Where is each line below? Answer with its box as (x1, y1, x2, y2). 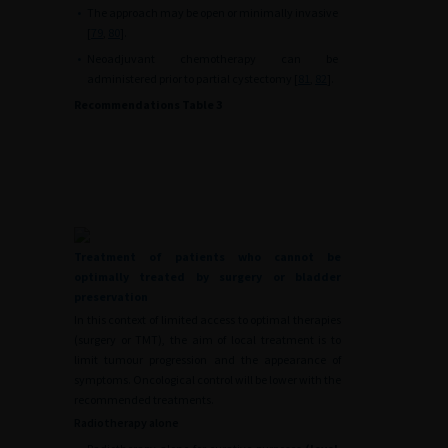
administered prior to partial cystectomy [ (87, 71, 298, 86)
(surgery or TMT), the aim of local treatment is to (74, 332, 341, 347)
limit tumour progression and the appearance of (74, 352, 341, 367)
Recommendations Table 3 (74, 97, 222, 112)
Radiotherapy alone (74, 415, 179, 430)
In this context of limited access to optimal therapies (74, 312, 341, 327)
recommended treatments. (74, 392, 214, 407)
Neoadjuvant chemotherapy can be (87, 51, 338, 66)
